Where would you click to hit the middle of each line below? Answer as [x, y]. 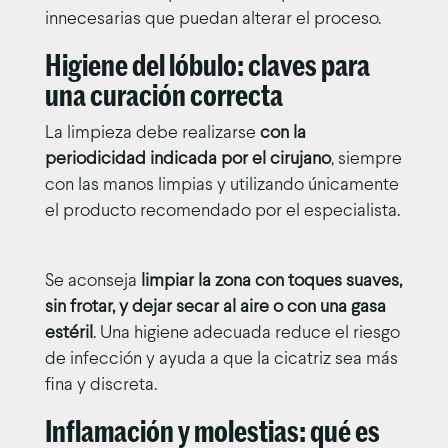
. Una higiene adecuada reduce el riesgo [246, 333]
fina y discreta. [100, 385]
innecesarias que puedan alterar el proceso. [212, 19]
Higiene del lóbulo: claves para [207, 65]
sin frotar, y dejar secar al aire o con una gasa [215, 307]
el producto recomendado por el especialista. [222, 211]
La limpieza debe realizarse [152, 133]
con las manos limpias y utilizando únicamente [221, 185]
